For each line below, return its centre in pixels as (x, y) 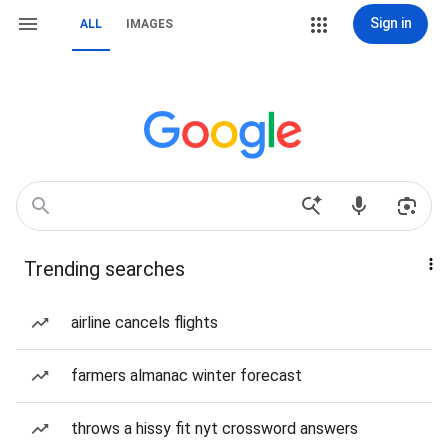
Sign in (390, 23)
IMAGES (149, 24)
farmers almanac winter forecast (186, 375)
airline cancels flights (144, 322)
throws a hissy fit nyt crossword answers (214, 428)
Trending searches (104, 269)
